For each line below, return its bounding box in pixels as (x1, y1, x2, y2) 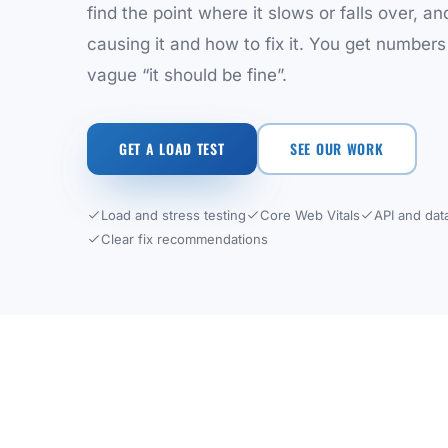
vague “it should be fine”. (87, 65, 287, 85)
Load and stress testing (101, 207, 246, 223)
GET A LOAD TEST (119, 138, 225, 159)
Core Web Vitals (260, 207, 360, 223)
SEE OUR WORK (290, 138, 384, 159)
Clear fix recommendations (101, 231, 268, 247)
